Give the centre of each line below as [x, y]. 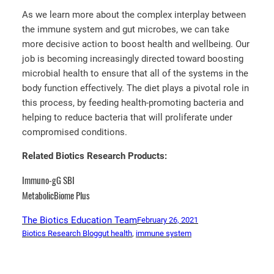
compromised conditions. [76, 132]
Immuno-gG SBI [48, 180]
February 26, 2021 [168, 220]
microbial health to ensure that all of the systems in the [135, 73]
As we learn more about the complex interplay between [134, 14]
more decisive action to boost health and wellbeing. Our [136, 44]
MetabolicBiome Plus [56, 195]
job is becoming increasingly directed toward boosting [133, 58]
